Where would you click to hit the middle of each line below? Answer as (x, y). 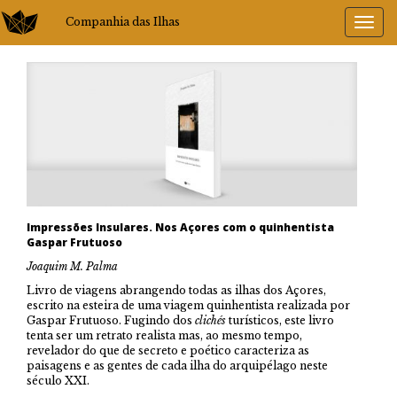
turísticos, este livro (280, 321)
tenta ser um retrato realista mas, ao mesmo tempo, (164, 336)
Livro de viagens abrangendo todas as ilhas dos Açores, (176, 291)
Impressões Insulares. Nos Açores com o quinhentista (180, 228)
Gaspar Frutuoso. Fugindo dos (111, 321)
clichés (210, 321)
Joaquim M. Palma (72, 267)
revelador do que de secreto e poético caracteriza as (168, 351)
